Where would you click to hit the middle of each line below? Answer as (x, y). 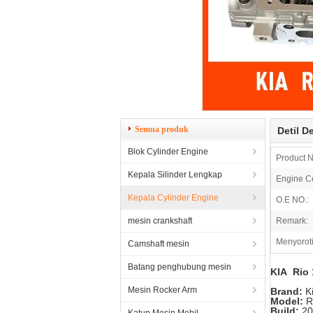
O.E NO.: (292, 200)
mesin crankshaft (160, 221)
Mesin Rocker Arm (162, 290)
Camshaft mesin (159, 244)
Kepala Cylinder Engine (173, 198)
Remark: (292, 221)
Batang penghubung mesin (180, 267)
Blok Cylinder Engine (168, 152)
